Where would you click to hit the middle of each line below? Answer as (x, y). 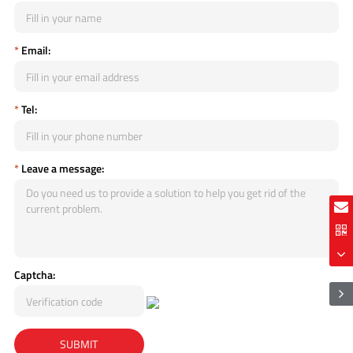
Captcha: (34, 275)
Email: (34, 50)
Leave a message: (61, 169)
